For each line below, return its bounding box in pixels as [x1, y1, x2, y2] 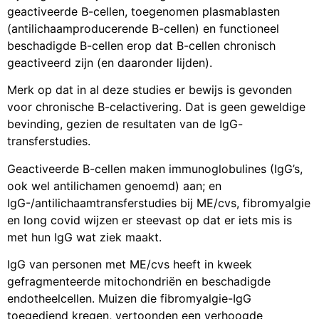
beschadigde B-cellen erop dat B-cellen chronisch [7, 38, 276, 53]
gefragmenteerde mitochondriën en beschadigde [7, 274, 271, 289]
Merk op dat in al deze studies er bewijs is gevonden [7, 83, 292, 98]
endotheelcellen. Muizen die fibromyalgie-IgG [7, 291, 251, 306]
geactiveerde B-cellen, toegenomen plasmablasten [7, 4, 280, 19]
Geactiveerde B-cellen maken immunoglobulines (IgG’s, [7, 161, 303, 176]
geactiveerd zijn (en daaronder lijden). [7, 56, 212, 70]
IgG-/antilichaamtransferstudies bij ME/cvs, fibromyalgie [7, 195, 310, 210]
